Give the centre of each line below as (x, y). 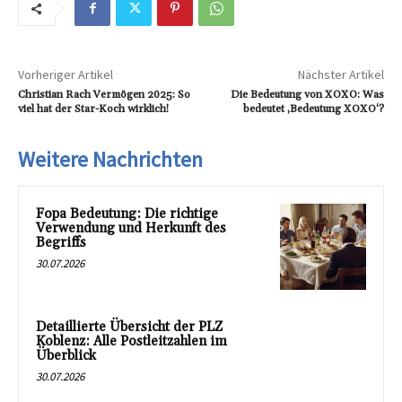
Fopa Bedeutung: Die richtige (127, 214)
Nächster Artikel (341, 74)
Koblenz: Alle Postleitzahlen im (131, 341)
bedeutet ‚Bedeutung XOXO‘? (313, 109)
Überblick (66, 355)
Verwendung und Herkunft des (131, 228)
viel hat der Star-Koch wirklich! (93, 109)
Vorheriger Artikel (66, 74)
